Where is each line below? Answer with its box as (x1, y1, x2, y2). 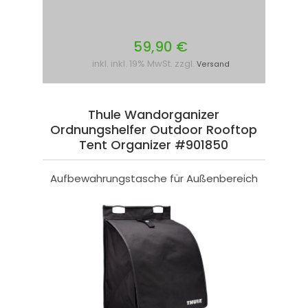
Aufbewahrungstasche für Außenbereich (49, 171, 258, 186)
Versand (196, 59, 230, 70)
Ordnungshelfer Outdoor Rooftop (50, 121, 258, 139)
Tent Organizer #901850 (79, 136, 229, 154)
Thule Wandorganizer (88, 106, 220, 124)
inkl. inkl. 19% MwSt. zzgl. (91, 57, 197, 71)
